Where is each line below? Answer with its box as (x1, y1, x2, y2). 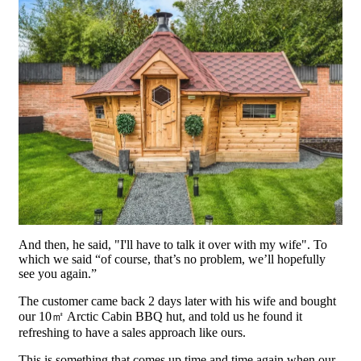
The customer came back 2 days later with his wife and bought (19, 294, 336, 309)
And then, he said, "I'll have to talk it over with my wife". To (19, 238, 327, 252)
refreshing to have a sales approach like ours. (19, 326, 246, 340)
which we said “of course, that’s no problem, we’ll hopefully (19, 252, 326, 267)
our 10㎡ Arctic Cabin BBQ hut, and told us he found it (19, 309, 302, 324)
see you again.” (19, 267, 97, 281)
